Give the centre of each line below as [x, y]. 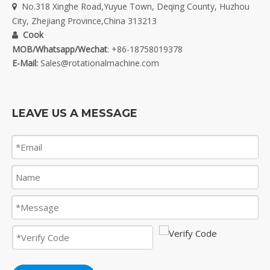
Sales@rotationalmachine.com [100, 63]
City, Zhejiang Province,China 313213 [84, 21]
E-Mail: [25, 63]
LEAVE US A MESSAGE [75, 114]
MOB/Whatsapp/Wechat [60, 49]
